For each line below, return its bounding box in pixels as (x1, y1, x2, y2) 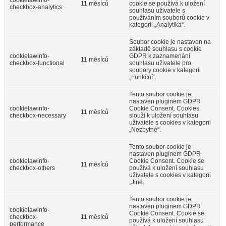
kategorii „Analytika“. (129, 21, 185, 28)
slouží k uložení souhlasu (129, 111, 198, 119)
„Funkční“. (129, 73, 156, 81)
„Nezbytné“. (129, 126, 161, 133)
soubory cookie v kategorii (129, 66, 201, 74)
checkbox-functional (10, 59, 65, 67)
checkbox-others (10, 164, 55, 172)
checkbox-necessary (10, 111, 66, 119)
